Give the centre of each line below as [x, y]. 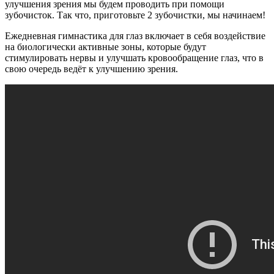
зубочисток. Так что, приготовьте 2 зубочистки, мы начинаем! [135, 15]
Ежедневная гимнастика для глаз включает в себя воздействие [135, 35]
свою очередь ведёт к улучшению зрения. [91, 68]
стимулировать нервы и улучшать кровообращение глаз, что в [134, 57]
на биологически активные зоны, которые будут [106, 46]
